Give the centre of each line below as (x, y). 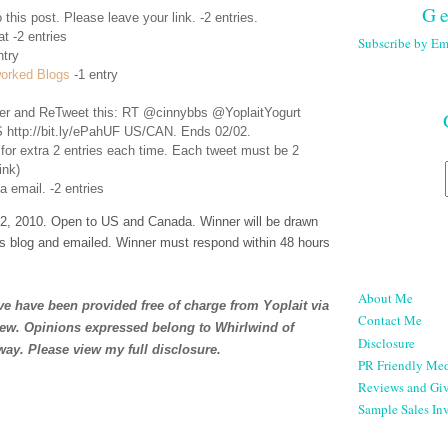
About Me (385, 298)
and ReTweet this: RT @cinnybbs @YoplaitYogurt (155, 113)
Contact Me (390, 320)
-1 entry (94, 75)
